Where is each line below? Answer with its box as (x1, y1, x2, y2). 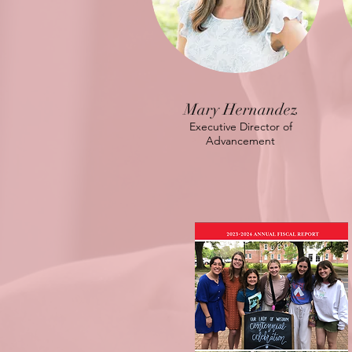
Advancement (206, 134, 275, 148)
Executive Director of (189, 119, 292, 134)
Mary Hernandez (183, 100, 298, 119)
